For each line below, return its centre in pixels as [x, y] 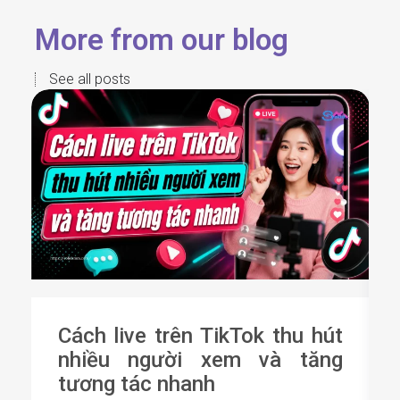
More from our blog [161, 39]
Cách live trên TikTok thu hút [200, 336]
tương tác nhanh [136, 384]
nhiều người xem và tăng [200, 360]
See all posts [89, 79]
